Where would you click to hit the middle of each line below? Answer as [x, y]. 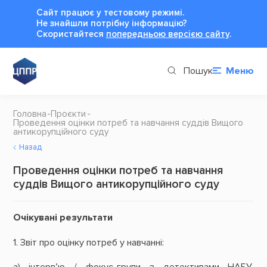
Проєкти [69, 114]
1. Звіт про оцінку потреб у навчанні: [88, 242]
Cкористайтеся [71, 34]
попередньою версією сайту [167, 34]
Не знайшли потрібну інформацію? [111, 23]
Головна [30, 114]
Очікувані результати [63, 218]
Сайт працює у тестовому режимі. [110, 13]
